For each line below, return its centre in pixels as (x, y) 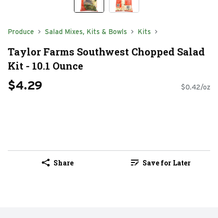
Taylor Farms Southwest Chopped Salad (106, 51)
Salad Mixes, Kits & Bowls (86, 32)
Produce (21, 32)
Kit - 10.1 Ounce (45, 65)
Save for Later (166, 163)
